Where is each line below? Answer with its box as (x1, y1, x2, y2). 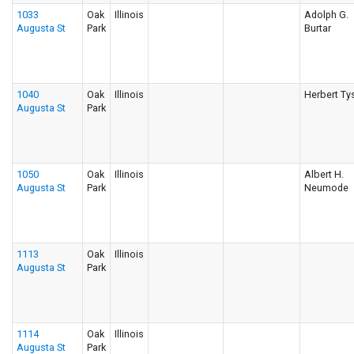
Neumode (304, 181, 348, 194)
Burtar (304, 21, 331, 34)
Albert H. (304, 168, 344, 180)
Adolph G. (304, 8, 348, 21)
